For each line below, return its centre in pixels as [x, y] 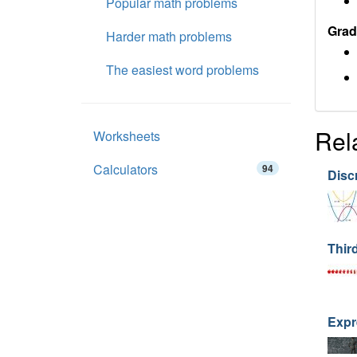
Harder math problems [169, 36]
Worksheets [127, 136]
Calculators [126, 169]
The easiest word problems [182, 70]
